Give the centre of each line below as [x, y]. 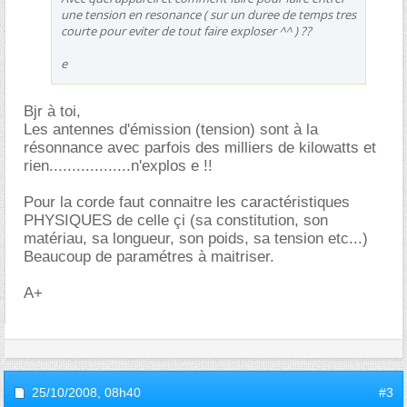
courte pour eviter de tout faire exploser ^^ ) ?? [186, 31]
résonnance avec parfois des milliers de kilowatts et [200, 148]
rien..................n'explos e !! [118, 166]
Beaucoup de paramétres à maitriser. [149, 257]
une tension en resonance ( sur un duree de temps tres [208, 15]
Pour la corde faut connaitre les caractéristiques [187, 202]
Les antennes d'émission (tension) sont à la [171, 129]
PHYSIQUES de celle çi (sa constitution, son [176, 220]
